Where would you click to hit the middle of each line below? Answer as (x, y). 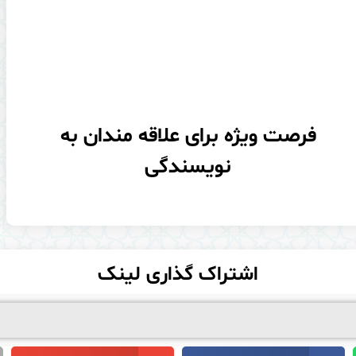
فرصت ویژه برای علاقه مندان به (188, 136)
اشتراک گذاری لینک (178, 275)
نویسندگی (188, 167)
